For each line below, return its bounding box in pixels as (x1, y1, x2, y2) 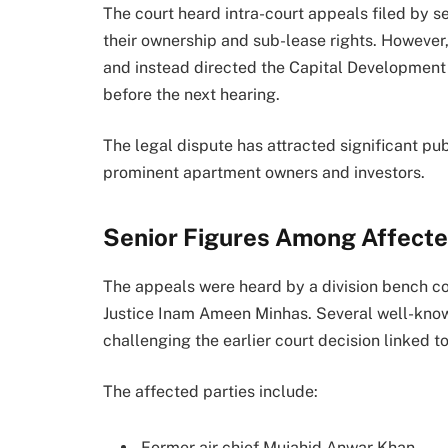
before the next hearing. (103, 84, 280, 104)
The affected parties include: (103, 382, 318, 402)
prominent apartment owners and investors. (103, 163, 425, 183)
